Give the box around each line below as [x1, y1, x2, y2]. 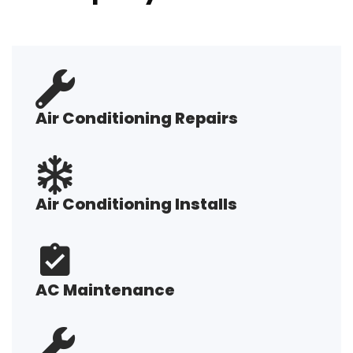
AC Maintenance [35, 279, 175, 301]
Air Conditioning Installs [35, 193, 237, 215]
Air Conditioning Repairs [35, 107, 238, 129]
